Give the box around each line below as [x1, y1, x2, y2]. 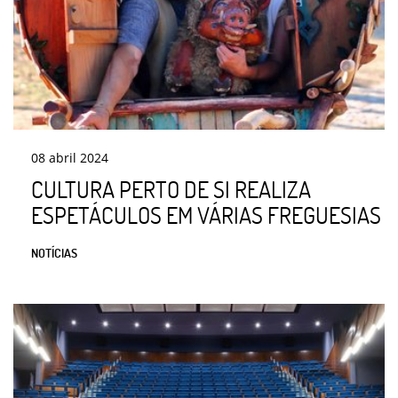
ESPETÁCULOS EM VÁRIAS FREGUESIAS [31, 200, 381, 229]
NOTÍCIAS [31, 244, 77, 260]
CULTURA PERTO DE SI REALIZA [31, 174, 311, 203]
